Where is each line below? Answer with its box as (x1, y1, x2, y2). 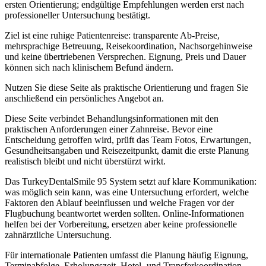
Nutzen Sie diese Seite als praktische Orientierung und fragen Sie (5, 82, 248, 93)
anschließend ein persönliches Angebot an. (5, 93, 164, 103)
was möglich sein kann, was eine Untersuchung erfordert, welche (5, 186, 249, 197)
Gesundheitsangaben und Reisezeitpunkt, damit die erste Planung (5, 145, 249, 156)
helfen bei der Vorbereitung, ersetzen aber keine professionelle (5, 218, 237, 229)
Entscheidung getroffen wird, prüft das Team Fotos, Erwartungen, (5, 134, 251, 145)
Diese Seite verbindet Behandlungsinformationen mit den (5, 113, 218, 123)
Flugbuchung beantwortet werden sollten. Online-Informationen (5, 208, 244, 218)
